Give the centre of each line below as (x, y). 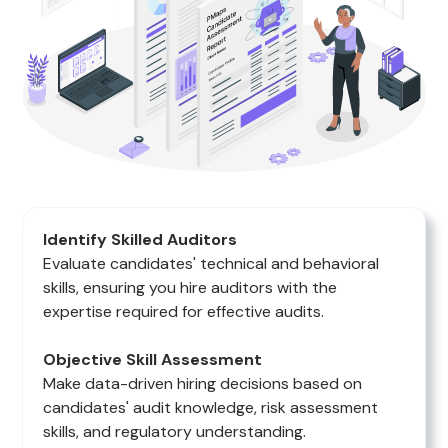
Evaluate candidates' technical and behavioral (211, 264)
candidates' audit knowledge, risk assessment (211, 408)
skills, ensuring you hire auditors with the (190, 288)
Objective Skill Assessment (153, 360)
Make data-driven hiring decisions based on (203, 384)
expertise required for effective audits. (184, 312)
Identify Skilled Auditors (140, 240)
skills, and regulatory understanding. (175, 432)
